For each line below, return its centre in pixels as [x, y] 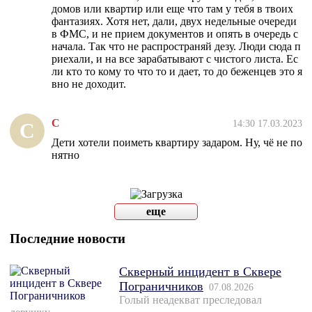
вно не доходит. [89, 84]
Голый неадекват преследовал [190, 300]
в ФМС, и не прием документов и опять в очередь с [175, 34]
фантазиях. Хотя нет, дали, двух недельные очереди [174, 22]
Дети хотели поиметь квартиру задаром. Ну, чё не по [177, 143]
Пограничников [161, 287]
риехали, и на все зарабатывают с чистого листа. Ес [175, 59]
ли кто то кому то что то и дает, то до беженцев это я [177, 72]
